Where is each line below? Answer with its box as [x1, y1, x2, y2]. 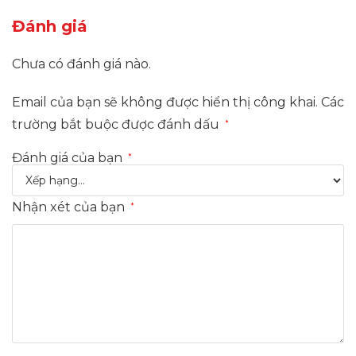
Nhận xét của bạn [12, 199, 128, 215]
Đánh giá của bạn [12, 149, 126, 165]
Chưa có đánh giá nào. [12, 56, 151, 72]
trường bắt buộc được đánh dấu [12, 116, 222, 132]
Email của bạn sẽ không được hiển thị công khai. [12, 94, 318, 110]
